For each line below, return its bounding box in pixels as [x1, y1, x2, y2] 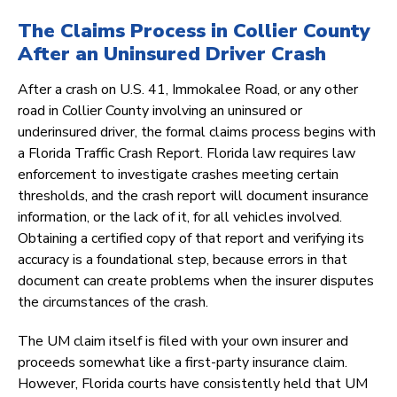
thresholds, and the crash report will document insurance [18, 186, 369, 206]
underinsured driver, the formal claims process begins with [18, 122, 376, 143]
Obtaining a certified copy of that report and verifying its [18, 229, 364, 249]
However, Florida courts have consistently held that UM [18, 374, 368, 394]
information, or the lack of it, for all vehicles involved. [18, 207, 342, 228]
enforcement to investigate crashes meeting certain [18, 165, 339, 185]
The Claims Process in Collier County [18, 18, 370, 45]
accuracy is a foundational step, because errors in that [18, 250, 347, 270]
